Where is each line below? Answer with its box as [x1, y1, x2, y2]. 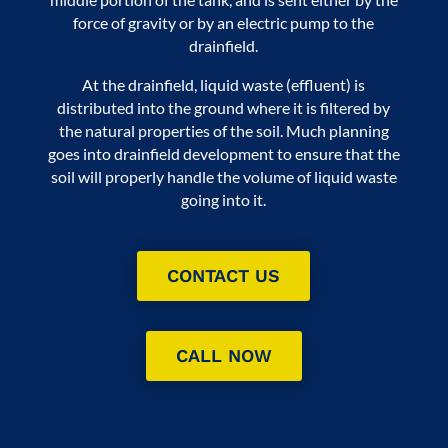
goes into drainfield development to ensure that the [47, 143, 400, 163]
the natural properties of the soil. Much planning [58, 120, 389, 140]
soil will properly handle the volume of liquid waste [50, 166, 397, 186]
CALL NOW [175, 344, 272, 366]
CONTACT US [167, 264, 281, 286]
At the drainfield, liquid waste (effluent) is [82, 74, 366, 94]
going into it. [181, 189, 267, 209]
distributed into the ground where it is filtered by [57, 97, 391, 117]
